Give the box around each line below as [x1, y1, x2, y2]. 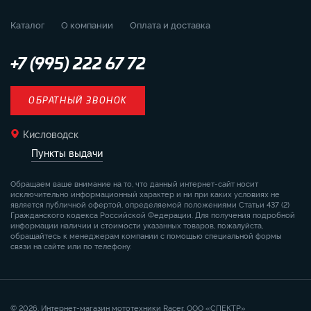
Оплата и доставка [130, 18, 210, 31]
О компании [61, 18, 113, 31]
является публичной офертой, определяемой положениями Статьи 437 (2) [10, 199, 289, 210]
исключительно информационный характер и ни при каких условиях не [10, 188, 280, 200]
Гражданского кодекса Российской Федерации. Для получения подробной [10, 209, 295, 221]
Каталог [10, 18, 44, 31]
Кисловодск [23, 127, 78, 141]
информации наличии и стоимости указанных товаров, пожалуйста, [10, 219, 263, 231]
